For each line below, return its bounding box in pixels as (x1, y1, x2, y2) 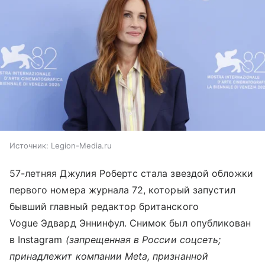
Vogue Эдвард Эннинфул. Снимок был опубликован (9, 217, 251, 230)
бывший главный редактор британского (9, 201, 199, 213)
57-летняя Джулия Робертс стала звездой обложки (9, 167, 254, 180)
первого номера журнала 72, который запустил (9, 184, 236, 196)
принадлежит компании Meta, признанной (9, 250, 208, 263)
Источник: (9, 141, 49, 151)
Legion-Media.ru (51, 141, 112, 151)
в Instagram (9, 234, 66, 246)
